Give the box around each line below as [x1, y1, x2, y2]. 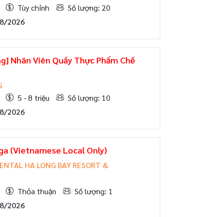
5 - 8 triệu [17, 92, 49, 103]
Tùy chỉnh [17, 2, 49, 13]
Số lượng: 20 [68, 2, 110, 13]
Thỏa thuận [17, 186, 56, 196]
